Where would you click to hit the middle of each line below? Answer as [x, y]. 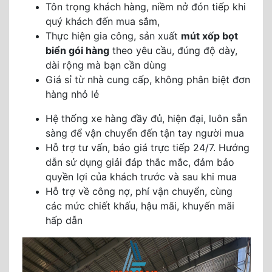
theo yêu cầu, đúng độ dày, [173, 50]
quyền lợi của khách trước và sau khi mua [141, 177]
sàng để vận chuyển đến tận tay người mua [145, 133]
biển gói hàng [77, 50]
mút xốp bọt [209, 36]
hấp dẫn [64, 220]
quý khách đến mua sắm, [103, 21]
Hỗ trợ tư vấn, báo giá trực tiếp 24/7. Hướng [148, 148]
